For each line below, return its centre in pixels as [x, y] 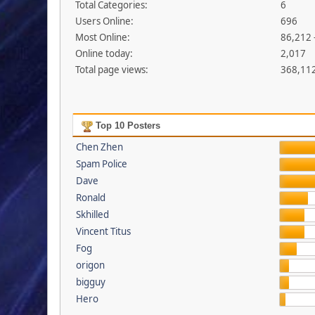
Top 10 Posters [126, 126]
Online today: [104, 54]
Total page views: [112, 70]
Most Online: [103, 38]
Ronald [90, 198]
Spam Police [101, 164]
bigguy [90, 282]
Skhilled [92, 215]
